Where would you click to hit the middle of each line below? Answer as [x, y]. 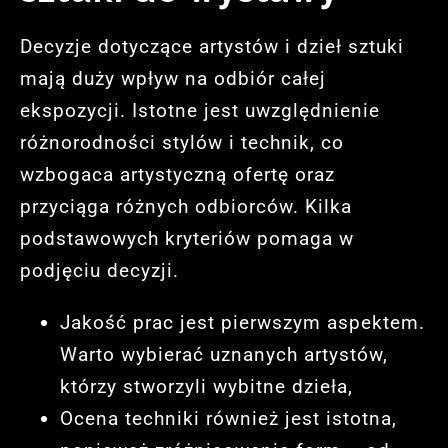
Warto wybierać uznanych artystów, [224, 354]
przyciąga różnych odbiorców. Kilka [186, 207]
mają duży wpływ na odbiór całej [173, 79]
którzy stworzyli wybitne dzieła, [206, 386]
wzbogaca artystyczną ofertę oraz [177, 175]
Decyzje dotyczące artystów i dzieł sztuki [212, 47]
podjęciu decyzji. [99, 271]
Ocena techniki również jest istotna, [228, 418]
